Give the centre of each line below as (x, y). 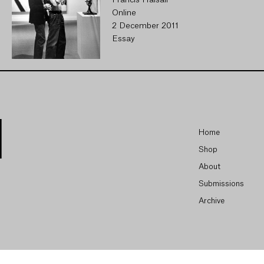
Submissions (221, 184)
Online (124, 13)
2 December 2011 (145, 26)
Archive (211, 201)
